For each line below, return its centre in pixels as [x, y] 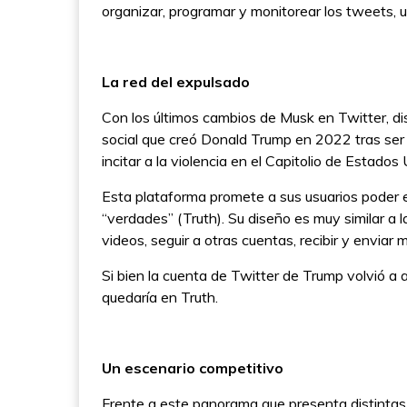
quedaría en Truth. [160, 298]
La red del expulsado [176, 82]
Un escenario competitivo [193, 368]
